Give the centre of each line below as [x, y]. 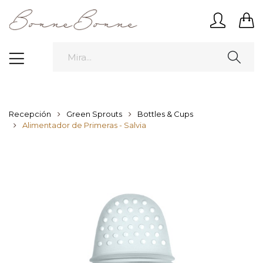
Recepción [30, 114]
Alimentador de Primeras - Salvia [84, 125]
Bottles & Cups [165, 114]
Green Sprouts [94, 114]
